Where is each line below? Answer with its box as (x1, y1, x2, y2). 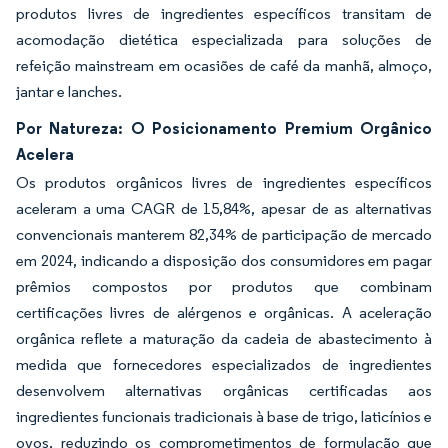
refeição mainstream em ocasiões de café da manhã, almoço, (16, 55, 432, 75)
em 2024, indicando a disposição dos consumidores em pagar (16, 250, 432, 270)
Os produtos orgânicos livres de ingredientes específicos (16, 172, 432, 192)
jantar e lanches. (16, 81, 122, 101)
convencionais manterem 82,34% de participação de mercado (16, 224, 432, 244)
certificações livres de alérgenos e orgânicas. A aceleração (16, 302, 432, 322)
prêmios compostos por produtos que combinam (16, 276, 432, 296)
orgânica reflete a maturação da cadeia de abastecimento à (16, 328, 432, 348)
